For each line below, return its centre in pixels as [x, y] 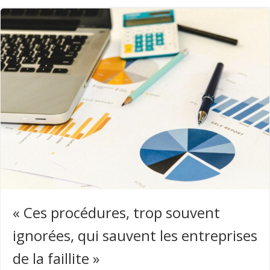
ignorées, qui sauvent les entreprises [135, 235]
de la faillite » [56, 258]
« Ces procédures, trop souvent [116, 212]
